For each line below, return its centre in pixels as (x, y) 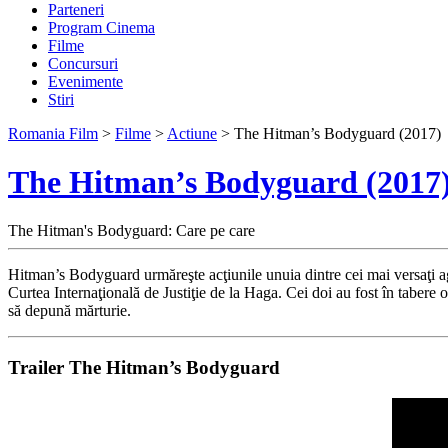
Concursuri (83, 63)
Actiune (192, 133)
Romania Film (53, 133)
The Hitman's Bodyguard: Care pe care (131, 231)
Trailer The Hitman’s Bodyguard (144, 368)
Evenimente (85, 81)
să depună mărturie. (69, 311)
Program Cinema (101, 27)
